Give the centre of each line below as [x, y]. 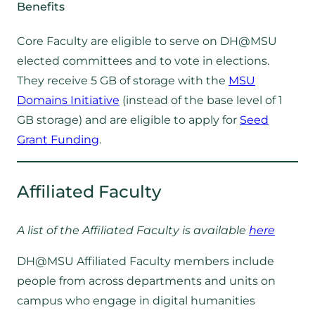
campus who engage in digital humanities [136, 300]
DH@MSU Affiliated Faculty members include [146, 261]
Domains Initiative [68, 101]
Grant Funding [58, 140]
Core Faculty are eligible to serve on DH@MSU [147, 41]
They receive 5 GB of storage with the [123, 81]
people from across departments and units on [146, 281]
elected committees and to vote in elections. [143, 61]
